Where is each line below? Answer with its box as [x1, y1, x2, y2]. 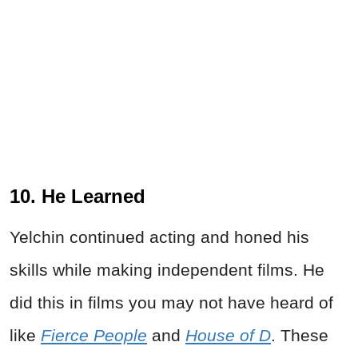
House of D [185, 326, 271, 345]
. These [271, 326, 328, 345]
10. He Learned [10, 185, 145, 208]
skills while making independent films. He [10, 261, 324, 280]
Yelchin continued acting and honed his [10, 228, 309, 247]
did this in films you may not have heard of [10, 293, 333, 312]
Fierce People [41, 326, 147, 345]
